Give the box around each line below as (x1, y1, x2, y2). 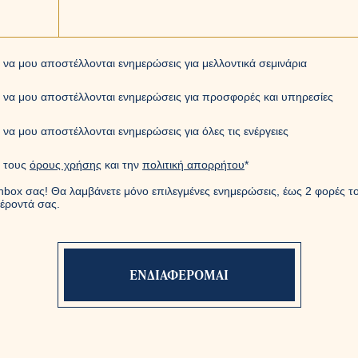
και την (101, 158, 142, 172)
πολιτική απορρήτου (142, 158, 245, 172)
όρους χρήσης (30, 158, 101, 172)
